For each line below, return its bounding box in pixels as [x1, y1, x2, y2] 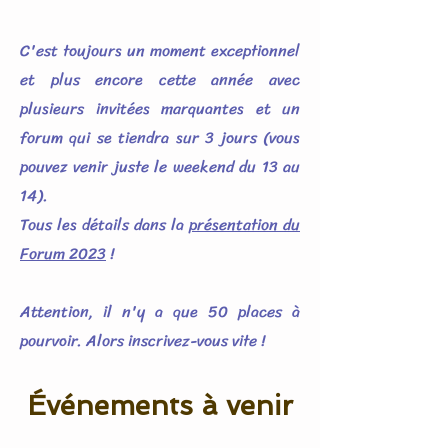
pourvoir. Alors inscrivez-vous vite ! [20, 326, 265, 355]
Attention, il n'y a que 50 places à [20, 297, 300, 326]
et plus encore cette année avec [20, 65, 300, 94]
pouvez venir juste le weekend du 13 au [20, 152, 300, 181]
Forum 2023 [20, 239, 106, 268]
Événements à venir [27, 389, 293, 422]
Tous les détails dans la [20, 210, 189, 239]
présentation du [189, 210, 300, 239]
